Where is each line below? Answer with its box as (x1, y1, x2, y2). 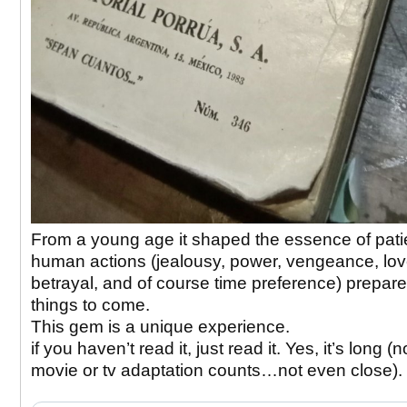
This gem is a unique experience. (31, 317, 290, 337)
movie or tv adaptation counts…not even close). (31, 361, 402, 381)
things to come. (31, 295, 154, 315)
